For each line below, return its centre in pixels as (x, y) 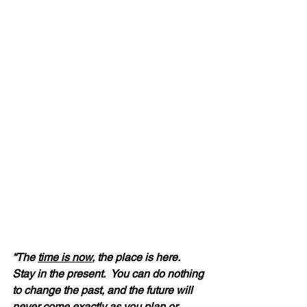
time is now (65, 257)
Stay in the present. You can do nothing (109, 273)
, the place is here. (139, 257)
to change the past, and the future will (104, 290)
